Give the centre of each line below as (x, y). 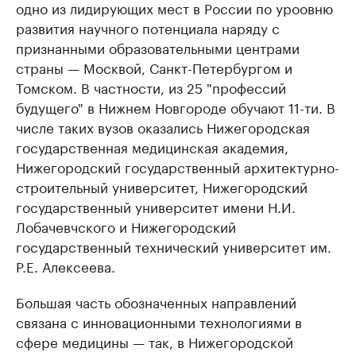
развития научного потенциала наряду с (148, 27)
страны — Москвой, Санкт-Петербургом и (154, 67)
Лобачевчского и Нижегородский (126, 226)
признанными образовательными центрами (158, 47)
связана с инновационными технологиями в (159, 321)
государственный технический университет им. (174, 246)
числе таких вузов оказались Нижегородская (163, 127)
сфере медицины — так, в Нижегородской (155, 341)
